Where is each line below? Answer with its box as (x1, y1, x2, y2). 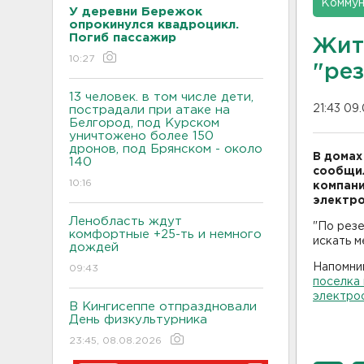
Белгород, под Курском (69, 117, 219, 128)
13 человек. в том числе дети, (69, 91, 253, 102)
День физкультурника (69, 314, 207, 325)
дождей (69, 241, 119, 253)
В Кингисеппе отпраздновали (69, 301, 257, 312)
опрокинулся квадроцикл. (69, 19, 239, 30)
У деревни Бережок (69, 6, 202, 17)
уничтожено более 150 (69, 130, 214, 141)
